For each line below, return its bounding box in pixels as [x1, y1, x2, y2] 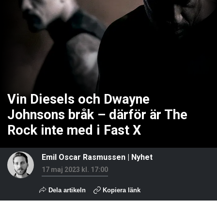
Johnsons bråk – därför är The [7, 107, 187, 123]
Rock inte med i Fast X [7, 123, 141, 138]
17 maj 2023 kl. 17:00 [42, 166, 108, 173]
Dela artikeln [46, 186, 86, 194]
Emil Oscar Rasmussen [42, 153, 125, 162]
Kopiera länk [103, 186, 140, 194]
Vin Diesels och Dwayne [7, 92, 150, 107]
